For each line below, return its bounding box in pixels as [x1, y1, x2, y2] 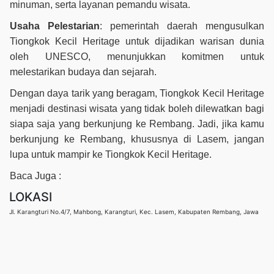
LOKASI [9, 189, 52, 204]
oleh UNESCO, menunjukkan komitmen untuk [10, 51, 264, 62]
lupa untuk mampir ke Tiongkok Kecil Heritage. [10, 149, 214, 160]
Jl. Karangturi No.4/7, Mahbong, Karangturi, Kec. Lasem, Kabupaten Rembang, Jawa [9, 207, 259, 215]
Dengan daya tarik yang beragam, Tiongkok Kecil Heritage [10, 87, 264, 98]
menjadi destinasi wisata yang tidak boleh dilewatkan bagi [10, 103, 264, 114]
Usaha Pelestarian [10, 20, 100, 31]
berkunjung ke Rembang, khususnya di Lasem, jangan [10, 133, 264, 144]
